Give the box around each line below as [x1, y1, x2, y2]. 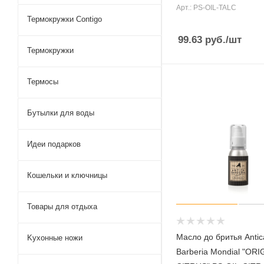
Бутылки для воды [27, 108, 94, 117]
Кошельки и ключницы [27, 170, 107, 180]
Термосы [27, 77, 58, 86]
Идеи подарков [27, 139, 81, 148]
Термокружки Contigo [27, 14, 102, 24]
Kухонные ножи [27, 233, 82, 242]
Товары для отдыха [27, 202, 97, 211]
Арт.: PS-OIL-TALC [176, 3, 236, 12]
